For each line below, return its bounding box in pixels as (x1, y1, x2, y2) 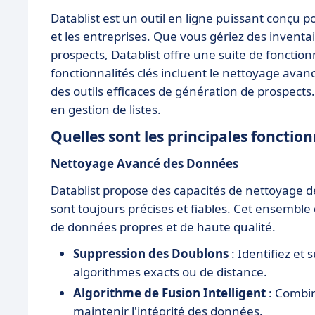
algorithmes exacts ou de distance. (73, 263, 267, 280)
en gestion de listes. (51, 101, 161, 117)
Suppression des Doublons (73, 245, 229, 262)
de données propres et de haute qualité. (51, 218, 276, 235)
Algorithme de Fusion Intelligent (73, 284, 266, 301)
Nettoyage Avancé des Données (51, 155, 238, 172)
